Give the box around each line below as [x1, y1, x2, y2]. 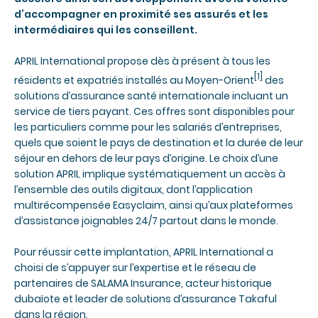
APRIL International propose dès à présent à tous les [14, 54, 270, 69]
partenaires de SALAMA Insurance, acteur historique [14, 276, 272, 291]
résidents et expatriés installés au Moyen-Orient [14, 73, 254, 88]
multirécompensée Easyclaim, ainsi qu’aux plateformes [14, 198, 293, 213]
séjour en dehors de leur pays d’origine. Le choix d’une [14, 151, 278, 166]
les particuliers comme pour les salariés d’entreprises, [14, 120, 282, 135]
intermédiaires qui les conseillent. [14, 23, 197, 38]
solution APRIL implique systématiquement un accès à [14, 167, 285, 182]
